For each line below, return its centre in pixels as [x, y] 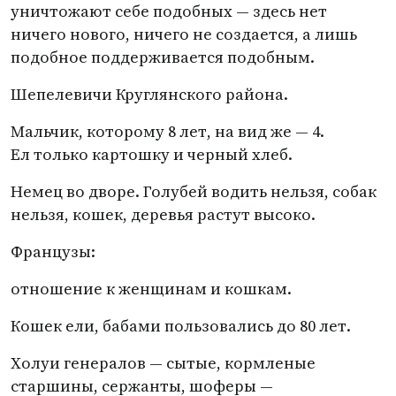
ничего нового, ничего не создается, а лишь [184, 34]
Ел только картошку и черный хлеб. [152, 154]
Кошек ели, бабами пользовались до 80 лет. [181, 326]
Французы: [53, 251]
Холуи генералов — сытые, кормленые [163, 363]
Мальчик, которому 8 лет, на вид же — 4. [168, 131]
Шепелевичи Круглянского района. [149, 94]
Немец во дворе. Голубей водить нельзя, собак [194, 191]
